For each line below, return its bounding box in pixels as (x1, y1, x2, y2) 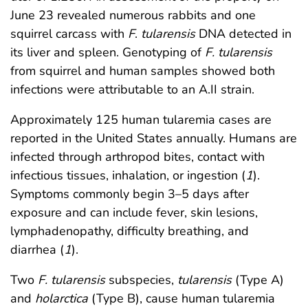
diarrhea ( (10, 241, 64, 258)
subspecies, (105, 271, 177, 288)
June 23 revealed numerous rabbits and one (10, 6, 256, 23)
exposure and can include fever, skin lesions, (10, 203, 258, 221)
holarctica (35, 289, 88, 307)
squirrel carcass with (10, 25, 128, 42)
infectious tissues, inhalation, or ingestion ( (10, 166, 245, 184)
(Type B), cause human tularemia (88, 289, 275, 307)
